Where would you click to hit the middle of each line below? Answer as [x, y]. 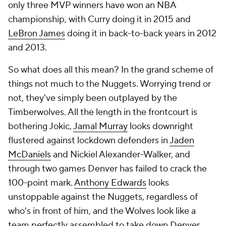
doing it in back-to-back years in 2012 [141, 34]
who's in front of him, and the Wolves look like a [102, 211]
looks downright [160, 126]
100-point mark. [41, 183]
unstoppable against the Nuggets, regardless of [103, 197]
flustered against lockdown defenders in [89, 140]
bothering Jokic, [41, 126]
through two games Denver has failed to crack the [107, 169]
